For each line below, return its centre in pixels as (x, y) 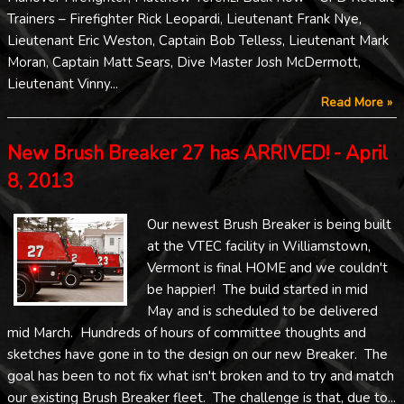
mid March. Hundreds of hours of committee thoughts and (187, 332)
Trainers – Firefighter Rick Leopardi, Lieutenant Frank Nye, (184, 19)
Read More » (357, 103)
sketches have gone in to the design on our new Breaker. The (197, 354)
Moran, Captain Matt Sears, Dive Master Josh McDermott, (184, 63)
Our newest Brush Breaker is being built (269, 224)
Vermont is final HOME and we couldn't (267, 267)
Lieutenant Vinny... (63, 84)
